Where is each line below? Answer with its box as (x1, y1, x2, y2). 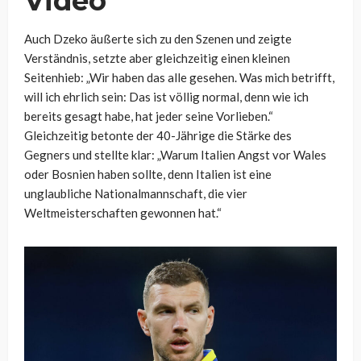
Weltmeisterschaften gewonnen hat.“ (24, 205, 222, 221)
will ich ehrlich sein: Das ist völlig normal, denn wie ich (24, 89, 309, 105)
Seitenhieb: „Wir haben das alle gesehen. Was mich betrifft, (24, 70, 334, 85)
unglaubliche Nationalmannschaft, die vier (24, 186, 247, 201)
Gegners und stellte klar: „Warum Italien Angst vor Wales (24, 147, 326, 163)
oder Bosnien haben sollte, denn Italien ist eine (24, 167, 272, 182)
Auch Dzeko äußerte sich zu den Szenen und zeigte (24, 31, 292, 47)
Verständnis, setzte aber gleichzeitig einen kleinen (24, 51, 290, 66)
